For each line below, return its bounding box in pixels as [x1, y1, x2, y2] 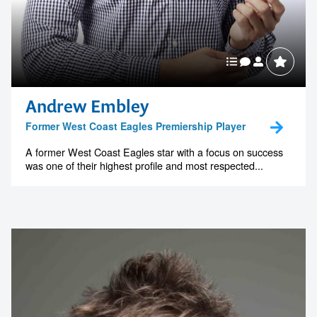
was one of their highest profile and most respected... [25, 158, 263, 173]
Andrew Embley [25, 95, 149, 118]
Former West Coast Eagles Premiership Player [25, 119, 246, 134]
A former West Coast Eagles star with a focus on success [25, 144, 283, 160]
